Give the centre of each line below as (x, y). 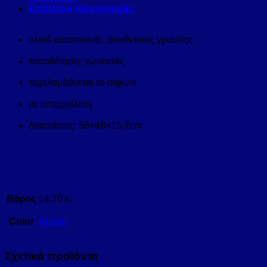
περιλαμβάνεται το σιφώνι (83, 82)
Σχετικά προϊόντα (52, 256)
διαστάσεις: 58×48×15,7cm (85, 125)
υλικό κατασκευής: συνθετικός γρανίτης (111, 39)
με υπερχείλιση (60, 104)
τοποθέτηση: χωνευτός (78, 61)
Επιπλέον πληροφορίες (82, 8)
